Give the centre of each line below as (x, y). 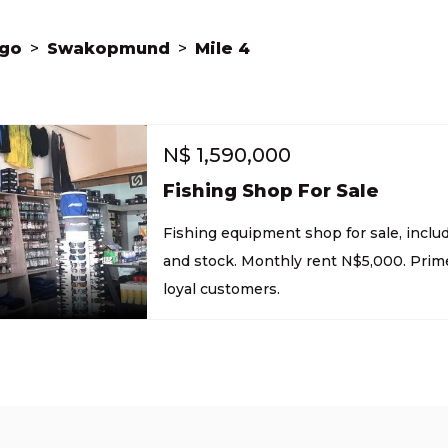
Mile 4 (222, 48)
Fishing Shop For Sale (271, 191)
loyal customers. (221, 289)
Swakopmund (108, 48)
